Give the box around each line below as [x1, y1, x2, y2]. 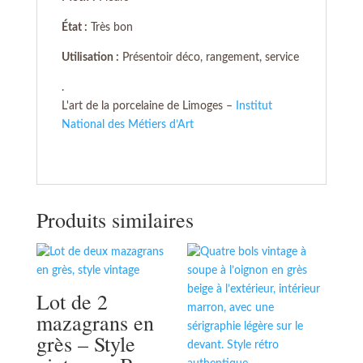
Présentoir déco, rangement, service [118, 52, 299, 64]
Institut [235, 100, 272, 113]
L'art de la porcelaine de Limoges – [61, 100, 236, 113]
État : [61, 22, 88, 34]
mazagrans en [36, 309, 154, 337]
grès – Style [36, 330, 135, 358]
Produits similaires [36, 206, 194, 234]
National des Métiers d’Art [61, 119, 194, 131]
